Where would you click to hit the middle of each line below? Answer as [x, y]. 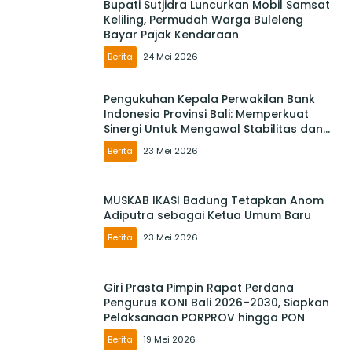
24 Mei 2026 [170, 56]
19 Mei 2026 [169, 339]
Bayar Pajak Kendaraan [171, 34]
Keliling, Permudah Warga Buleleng [203, 19]
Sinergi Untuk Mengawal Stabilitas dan [213, 128]
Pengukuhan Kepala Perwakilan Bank [209, 99]
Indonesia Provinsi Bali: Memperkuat [206, 114]
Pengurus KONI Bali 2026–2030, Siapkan [216, 302]
